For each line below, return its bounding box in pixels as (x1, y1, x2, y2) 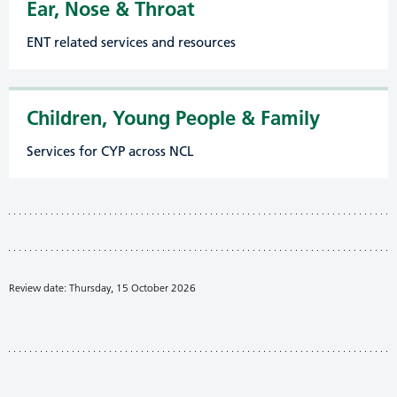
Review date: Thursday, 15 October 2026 (9, 280, 196, 294)
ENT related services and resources (27, 34, 236, 51)
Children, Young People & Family (27, 105, 320, 130)
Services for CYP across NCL (27, 143, 194, 160)
